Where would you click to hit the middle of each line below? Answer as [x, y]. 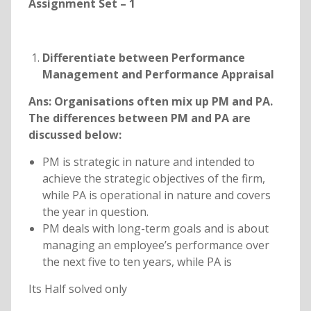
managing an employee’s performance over [155, 245]
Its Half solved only [77, 289]
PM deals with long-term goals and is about [155, 229]
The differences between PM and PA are [139, 118]
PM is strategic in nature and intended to [148, 162]
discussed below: [75, 135]
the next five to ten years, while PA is [137, 262]
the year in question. [95, 212]
